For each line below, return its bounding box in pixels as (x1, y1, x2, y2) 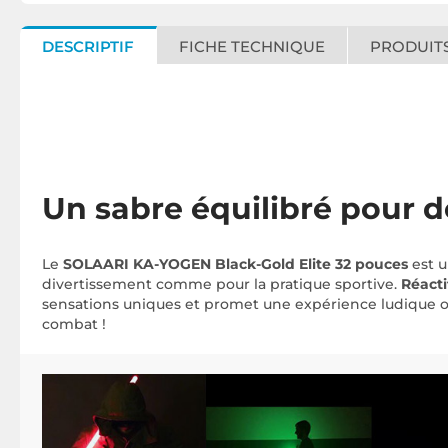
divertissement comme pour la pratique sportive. (42, 275, 401, 293)
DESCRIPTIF (42, 37, 134, 56)
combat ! (42, 315, 106, 333)
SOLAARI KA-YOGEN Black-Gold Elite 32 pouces (63, 255, 412, 273)
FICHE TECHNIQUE (179, 37, 325, 56)
